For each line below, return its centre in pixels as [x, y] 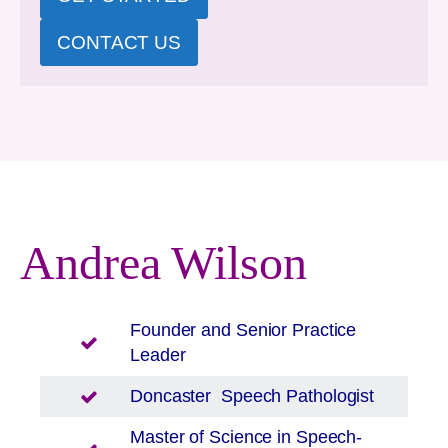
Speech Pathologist [295, 396]
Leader [158, 355]
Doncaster [173, 396]
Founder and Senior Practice [243, 330]
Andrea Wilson [163, 262]
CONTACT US [119, 42]
